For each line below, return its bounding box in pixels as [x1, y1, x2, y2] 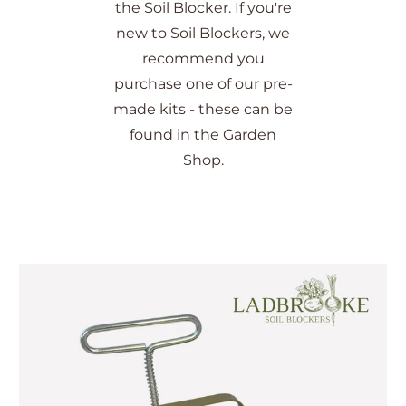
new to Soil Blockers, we [116, 24, 290, 43]
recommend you [141, 50, 265, 68]
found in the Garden [130, 126, 276, 144]
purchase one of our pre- [113, 75, 293, 93]
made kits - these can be [113, 101, 293, 119]
